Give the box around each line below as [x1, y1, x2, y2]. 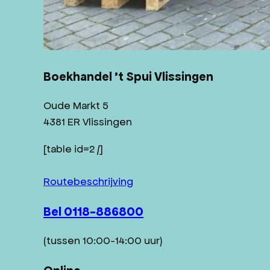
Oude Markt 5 [43, 99, 108, 112]
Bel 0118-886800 [43, 204, 143, 219]
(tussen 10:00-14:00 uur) [43, 234, 162, 247]
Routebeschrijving [43, 175, 133, 188]
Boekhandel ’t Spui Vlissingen [43, 69, 213, 84]
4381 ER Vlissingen [43, 116, 132, 128]
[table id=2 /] [43, 143, 103, 155]
